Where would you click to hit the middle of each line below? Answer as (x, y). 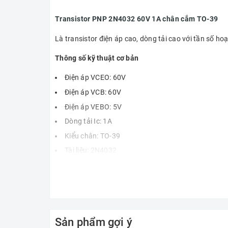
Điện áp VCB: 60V (93, 92)
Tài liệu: (78, 150)
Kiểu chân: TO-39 (92, 136)
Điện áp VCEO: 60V (95, 78)
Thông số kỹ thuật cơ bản (97, 58)
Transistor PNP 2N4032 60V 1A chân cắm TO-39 (137, 19)
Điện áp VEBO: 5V (93, 107)
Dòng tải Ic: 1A (88, 121)
